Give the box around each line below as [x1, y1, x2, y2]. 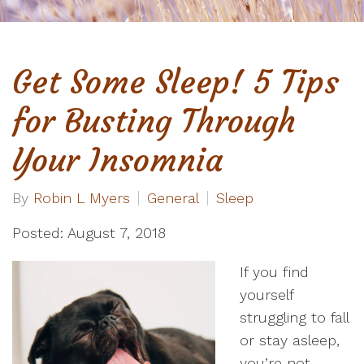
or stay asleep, [240, 331, 340, 349]
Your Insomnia [12, 140, 223, 180]
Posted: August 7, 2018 [12, 224, 166, 241]
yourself [240, 286, 293, 303]
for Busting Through [12, 101, 296, 141]
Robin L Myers [33, 189, 130, 206]
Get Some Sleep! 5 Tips [12, 62, 339, 102]
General [147, 189, 199, 206]
